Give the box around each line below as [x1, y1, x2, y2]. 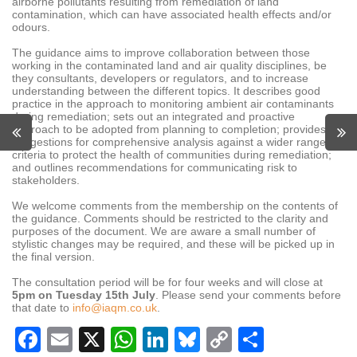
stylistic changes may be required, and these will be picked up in [12, 237, 335, 250]
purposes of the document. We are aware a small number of [12, 225, 316, 237]
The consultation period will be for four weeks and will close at [12, 276, 323, 288]
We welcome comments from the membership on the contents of [12, 199, 338, 212]
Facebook [41, 325, 154, 354]
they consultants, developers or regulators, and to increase [12, 72, 308, 84]
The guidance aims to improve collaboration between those [12, 46, 310, 59]
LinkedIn [168, 325, 265, 354]
